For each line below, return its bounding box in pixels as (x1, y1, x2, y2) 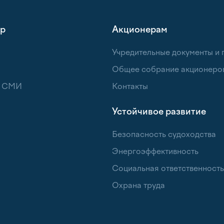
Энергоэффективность (112, 146, 198, 156)
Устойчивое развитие (112, 106, 206, 117)
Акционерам (112, 24, 167, 35)
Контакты (112, 81, 148, 91)
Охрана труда (112, 180, 165, 190)
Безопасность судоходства (112, 129, 216, 139)
